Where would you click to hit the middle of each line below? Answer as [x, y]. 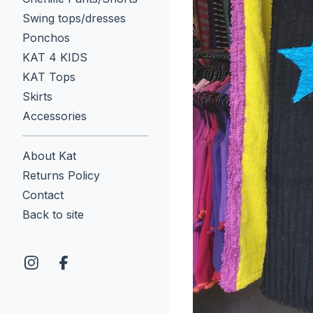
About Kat [49, 156]
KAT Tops [49, 77]
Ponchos [46, 38]
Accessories [54, 116]
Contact [43, 195]
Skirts [37, 96]
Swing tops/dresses [74, 18]
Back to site [53, 214]
